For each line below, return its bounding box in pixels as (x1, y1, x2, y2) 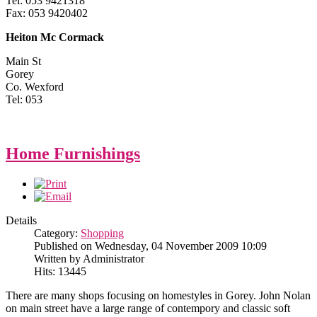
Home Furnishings (6, 144, 140, 163)
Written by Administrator (34, 252, 144, 265)
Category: (34, 226, 81, 239)
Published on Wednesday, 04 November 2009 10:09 (34, 239, 267, 252)
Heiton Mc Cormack (6, 30, 104, 43)
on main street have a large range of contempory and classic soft (6, 301, 290, 314)
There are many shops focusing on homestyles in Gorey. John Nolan (6, 289, 311, 301)
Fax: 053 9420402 (6, 6, 88, 19)
